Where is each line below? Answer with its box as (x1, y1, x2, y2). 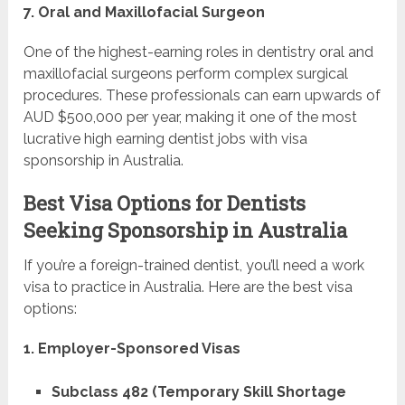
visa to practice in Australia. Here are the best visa (24, 278, 353, 297)
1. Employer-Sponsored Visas (24, 340, 241, 358)
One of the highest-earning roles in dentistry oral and (24, 43, 374, 61)
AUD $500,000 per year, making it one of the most (24, 108, 358, 127)
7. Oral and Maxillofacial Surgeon (24, 4, 266, 22)
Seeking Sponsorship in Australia (24, 217, 348, 244)
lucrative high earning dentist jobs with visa (24, 130, 308, 148)
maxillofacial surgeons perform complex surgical (24, 65, 349, 83)
